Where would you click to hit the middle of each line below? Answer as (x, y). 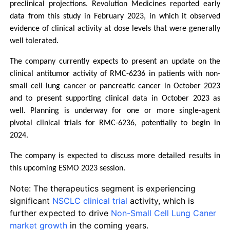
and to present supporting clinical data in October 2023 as (115, 99)
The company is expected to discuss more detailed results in (115, 156)
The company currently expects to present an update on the (115, 62)
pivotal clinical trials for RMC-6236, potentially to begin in (115, 123)
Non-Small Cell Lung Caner (163, 213)
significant (31, 201)
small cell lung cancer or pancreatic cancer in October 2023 (115, 86)
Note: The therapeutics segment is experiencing (102, 188)
